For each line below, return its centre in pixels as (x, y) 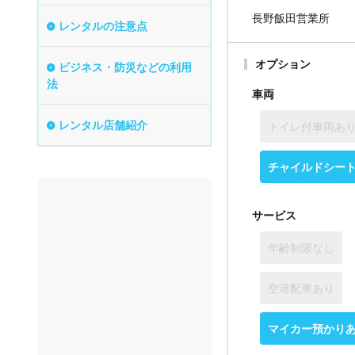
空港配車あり (301, 288)
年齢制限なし (301, 248)
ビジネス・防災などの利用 (125, 67)
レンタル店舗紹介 (103, 124)
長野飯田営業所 (291, 18)
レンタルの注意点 (103, 25)
